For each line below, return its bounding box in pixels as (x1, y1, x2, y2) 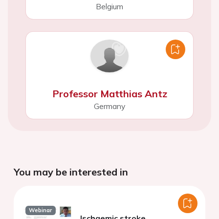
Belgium (96, 1, 123, 12)
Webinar (29, 207, 52, 214)
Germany (94, 101, 125, 111)
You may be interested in (14, 165, 128, 178)
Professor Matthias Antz (52, 87, 167, 100)
